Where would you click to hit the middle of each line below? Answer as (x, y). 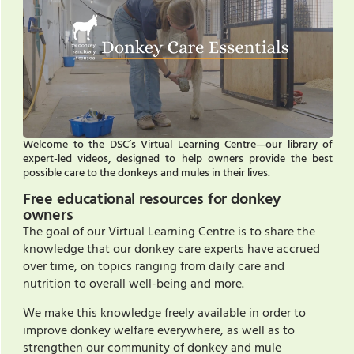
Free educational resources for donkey (152, 200)
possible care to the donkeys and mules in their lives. (149, 173)
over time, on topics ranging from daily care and (154, 267)
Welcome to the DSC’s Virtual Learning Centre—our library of (178, 145)
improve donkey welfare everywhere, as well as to (159, 331)
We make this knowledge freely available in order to (164, 313)
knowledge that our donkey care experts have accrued (171, 250)
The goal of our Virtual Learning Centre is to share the (169, 233)
